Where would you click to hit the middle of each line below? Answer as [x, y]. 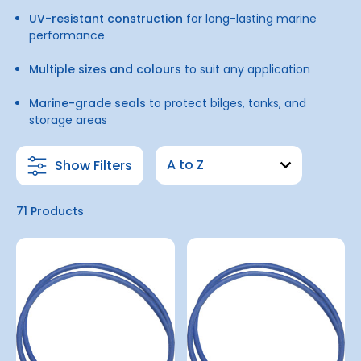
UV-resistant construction [106, 19]
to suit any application [246, 69]
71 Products [50, 211]
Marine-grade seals [88, 103]
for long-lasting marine [250, 19]
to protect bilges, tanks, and [226, 103]
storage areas [68, 120]
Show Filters [93, 165]
